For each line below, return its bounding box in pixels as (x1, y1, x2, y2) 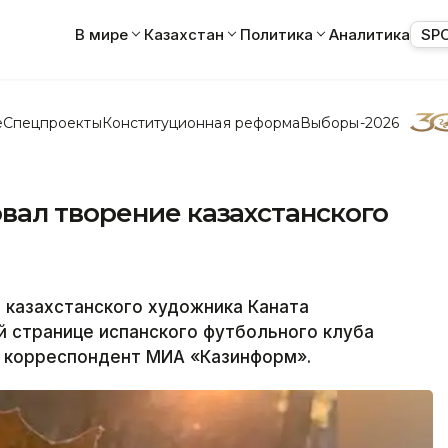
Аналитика (329, 24, 410, 44)
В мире (75, 24, 128, 44)
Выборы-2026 (300, 113, 399, 132)
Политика (240, 24, 313, 44)
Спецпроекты (2, 113, 102, 132)
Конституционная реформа (101, 113, 301, 132)
